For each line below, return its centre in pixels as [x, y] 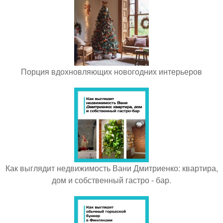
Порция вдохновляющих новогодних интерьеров [111, 71]
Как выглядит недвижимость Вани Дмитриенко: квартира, [111, 168]
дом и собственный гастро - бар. [111, 180]
